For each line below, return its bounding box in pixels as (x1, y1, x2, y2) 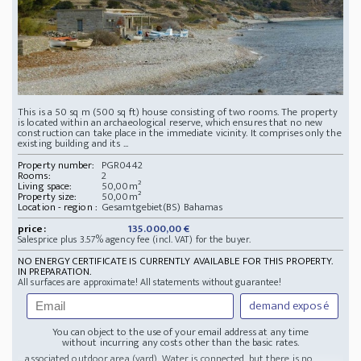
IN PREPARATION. (18, 262, 92, 280)
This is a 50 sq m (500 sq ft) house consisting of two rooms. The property (18, 102, 338, 121)
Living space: (18, 176, 73, 195)
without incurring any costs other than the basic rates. (61, 333, 300, 351)
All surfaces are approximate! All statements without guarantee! (18, 273, 282, 290)
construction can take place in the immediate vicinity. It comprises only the (18, 123, 342, 142)
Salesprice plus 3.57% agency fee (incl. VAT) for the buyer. (18, 230, 251, 247)
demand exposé (249, 295, 330, 316)
